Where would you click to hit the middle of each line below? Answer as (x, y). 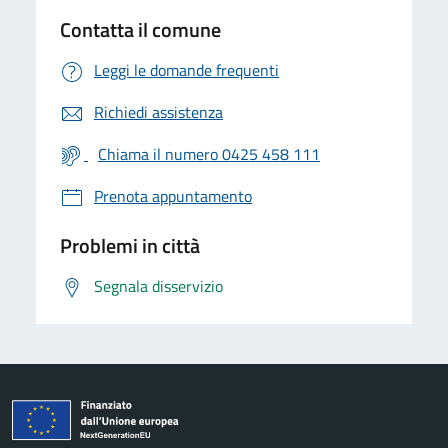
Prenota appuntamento (173, 195)
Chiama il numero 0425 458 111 (209, 153)
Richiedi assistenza (158, 111)
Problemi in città (130, 245)
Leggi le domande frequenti (186, 69)
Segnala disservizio (158, 285)
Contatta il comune (140, 29)
